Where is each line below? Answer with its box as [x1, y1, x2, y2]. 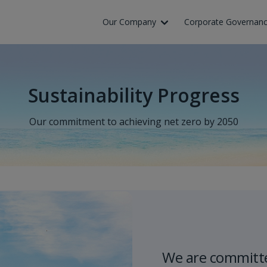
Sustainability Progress [27, 82, 240, 108]
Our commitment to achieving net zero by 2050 [29, 115, 238, 128]
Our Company [103, 16, 157, 27]
